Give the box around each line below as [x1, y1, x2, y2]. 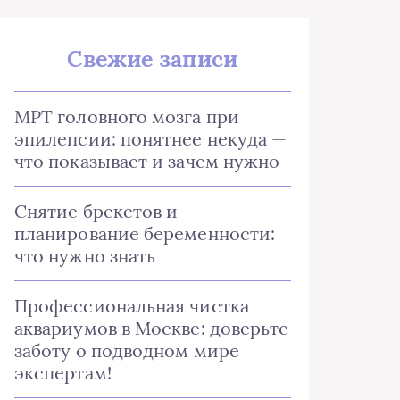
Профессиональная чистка [14, 295, 249, 317]
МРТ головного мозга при [14, 105, 239, 128]
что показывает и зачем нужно [14, 150, 280, 172]
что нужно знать [14, 245, 156, 267]
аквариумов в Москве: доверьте [14, 317, 289, 339]
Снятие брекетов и [14, 200, 179, 222]
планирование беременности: [14, 222, 276, 245]
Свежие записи [67, 45, 238, 73]
